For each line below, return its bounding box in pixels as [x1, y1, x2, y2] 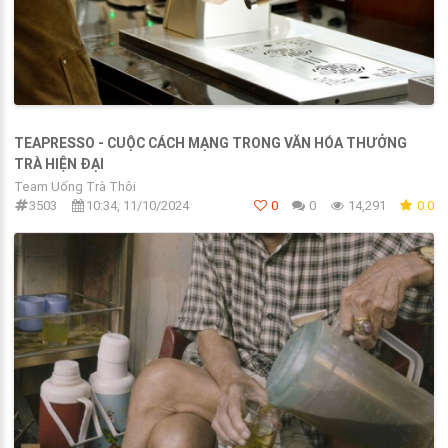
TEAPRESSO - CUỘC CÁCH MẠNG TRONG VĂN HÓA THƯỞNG [14, 134, 407, 153]
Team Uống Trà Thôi [14, 178, 136, 196]
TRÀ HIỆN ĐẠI [14, 155, 104, 174]
